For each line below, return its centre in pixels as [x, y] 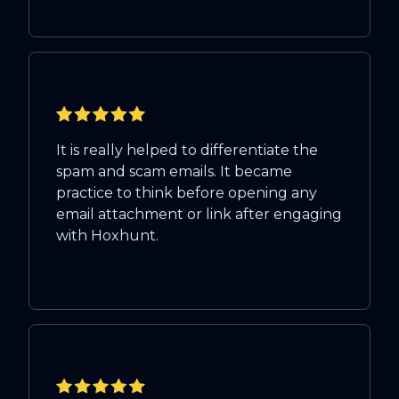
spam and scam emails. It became [174, 171]
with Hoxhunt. [107, 235]
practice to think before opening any [187, 192]
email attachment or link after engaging [199, 214]
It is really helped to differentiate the [187, 150]
